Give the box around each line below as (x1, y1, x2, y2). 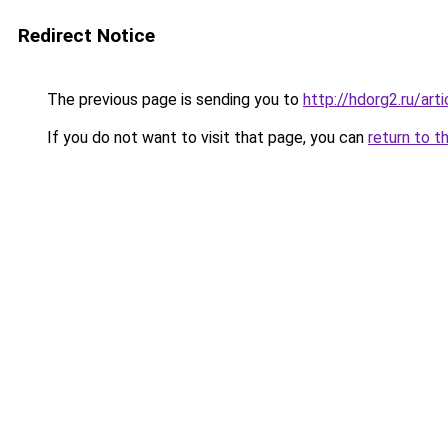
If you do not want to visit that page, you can (43, 128, 368, 147)
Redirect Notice (18, 24, 155, 47)
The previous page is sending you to (43, 90, 303, 109)
